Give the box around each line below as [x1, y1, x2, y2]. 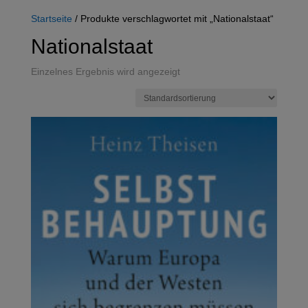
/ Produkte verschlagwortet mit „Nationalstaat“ [71, 11, 274, 25]
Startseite [30, 11, 72, 25]
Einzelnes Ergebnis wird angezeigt [30, 64, 180, 78]
